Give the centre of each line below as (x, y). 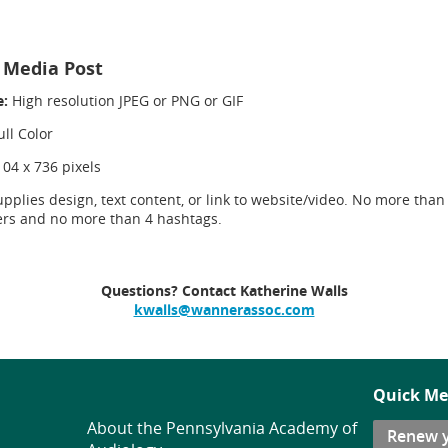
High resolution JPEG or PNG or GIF (127, 100)
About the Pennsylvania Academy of (222, 428)
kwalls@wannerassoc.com (224, 309)
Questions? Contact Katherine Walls (224, 290)
